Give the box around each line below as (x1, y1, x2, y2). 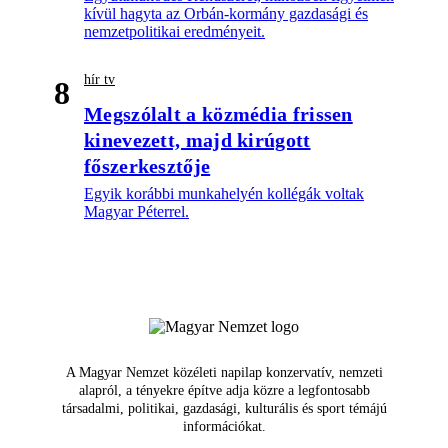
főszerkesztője (84, 155, 211, 178)
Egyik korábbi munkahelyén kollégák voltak (84, 185, 364, 203)
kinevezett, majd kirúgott (84, 129, 311, 152)
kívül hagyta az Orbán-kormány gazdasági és (84, 5, 368, 23)
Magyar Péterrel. (84, 203, 189, 221)
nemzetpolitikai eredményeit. (84, 23, 265, 41)
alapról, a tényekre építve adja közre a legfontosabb (78, 383, 370, 399)
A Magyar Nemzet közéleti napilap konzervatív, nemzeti (65, 365, 383, 381)
